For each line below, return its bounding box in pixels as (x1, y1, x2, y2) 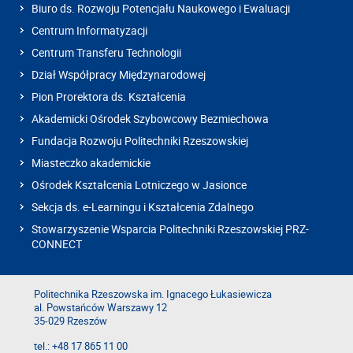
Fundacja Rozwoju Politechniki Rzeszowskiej (32, 133, 248, 149)
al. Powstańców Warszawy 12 (34, 301, 167, 315)
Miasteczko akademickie (32, 155, 150, 171)
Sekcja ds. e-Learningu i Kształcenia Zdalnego (32, 199, 254, 215)
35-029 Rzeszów (34, 314, 107, 329)
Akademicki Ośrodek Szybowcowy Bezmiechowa (32, 111, 269, 127)
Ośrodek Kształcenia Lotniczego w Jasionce (32, 177, 247, 193)
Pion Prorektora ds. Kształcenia (32, 89, 186, 105)
